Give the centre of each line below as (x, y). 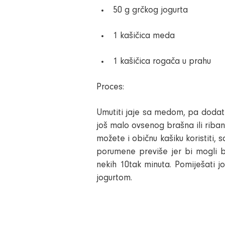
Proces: (110, 87)
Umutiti (110, 113)
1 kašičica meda (144, 36)
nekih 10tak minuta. (136, 165)
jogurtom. (114, 178)
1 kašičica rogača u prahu (162, 62)
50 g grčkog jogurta (150, 11)
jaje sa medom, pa (162, 113)
